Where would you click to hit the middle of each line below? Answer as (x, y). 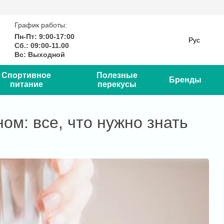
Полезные (117, 75)
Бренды (185, 80)
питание (26, 84)
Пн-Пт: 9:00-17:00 (45, 36)
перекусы (117, 84)
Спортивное (26, 75)
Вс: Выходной (41, 54)
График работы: (41, 25)
